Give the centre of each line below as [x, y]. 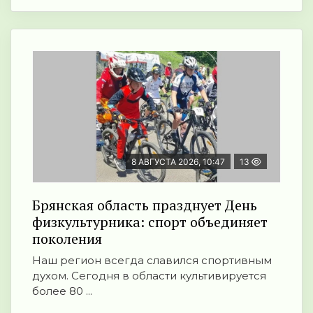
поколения [67, 239]
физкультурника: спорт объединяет [150, 222]
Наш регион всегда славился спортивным [152, 261]
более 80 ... [62, 291]
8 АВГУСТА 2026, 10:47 [178, 162]
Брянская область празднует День [145, 205]
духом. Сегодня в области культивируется [149, 276]
